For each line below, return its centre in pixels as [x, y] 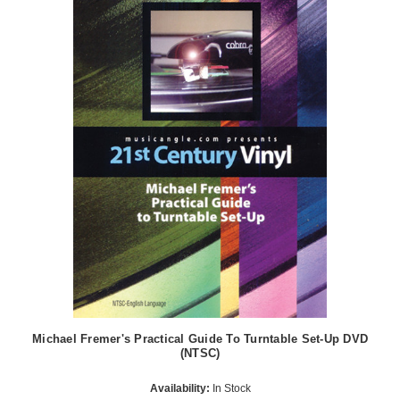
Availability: [179, 389]
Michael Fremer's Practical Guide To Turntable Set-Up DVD [200, 338]
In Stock [230, 389]
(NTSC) [200, 353]
